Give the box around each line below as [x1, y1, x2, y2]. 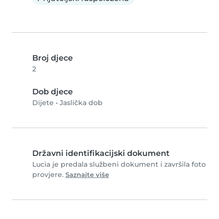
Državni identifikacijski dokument [32, 149, 170, 158]
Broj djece [32, 53, 73, 63]
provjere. [32, 170, 66, 179]
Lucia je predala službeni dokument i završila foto [32, 160, 206, 169]
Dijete [32, 98, 54, 108]
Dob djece [32, 87, 73, 97]
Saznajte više [66, 171, 109, 179]
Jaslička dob [60, 98, 103, 108]
